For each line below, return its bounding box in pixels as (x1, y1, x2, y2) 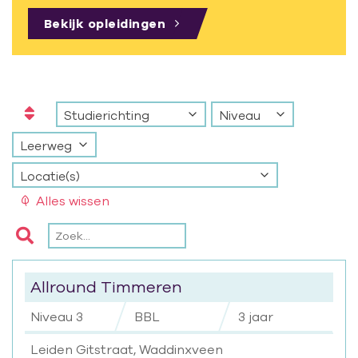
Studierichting (64, 108, 149, 123)
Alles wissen (36, 193, 109, 209)
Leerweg (20, 138, 72, 153)
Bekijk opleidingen (43, 15, 165, 30)
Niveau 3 (30, 309, 83, 324)
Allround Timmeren (30, 277, 182, 296)
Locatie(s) (20, 169, 80, 184)
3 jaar (237, 309, 273, 324)
